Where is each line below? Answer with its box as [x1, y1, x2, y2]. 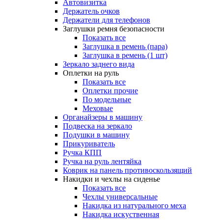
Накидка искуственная [82, 210, 159, 219]
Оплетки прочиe [82, 86, 138, 95]
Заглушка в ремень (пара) [82, 42, 167, 51]
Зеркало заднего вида [63, 60, 135, 69]
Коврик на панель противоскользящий [63, 166, 192, 175]
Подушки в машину [63, 131, 130, 139]
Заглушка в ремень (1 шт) [82, 51, 167, 60]
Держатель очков [63, 7, 120, 16]
